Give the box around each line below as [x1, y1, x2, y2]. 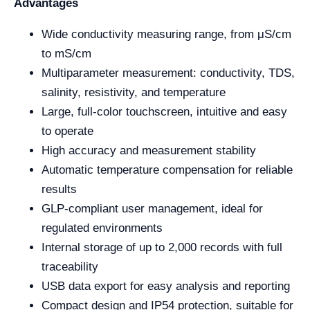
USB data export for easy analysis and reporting [42, 280, 290, 293]
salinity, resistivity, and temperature [42, 86, 226, 100]
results [42, 183, 77, 197]
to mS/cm [42, 47, 91, 61]
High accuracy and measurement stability [42, 144, 256, 158]
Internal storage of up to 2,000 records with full [42, 241, 282, 255]
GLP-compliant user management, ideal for [42, 202, 263, 216]
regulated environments [42, 221, 163, 235]
